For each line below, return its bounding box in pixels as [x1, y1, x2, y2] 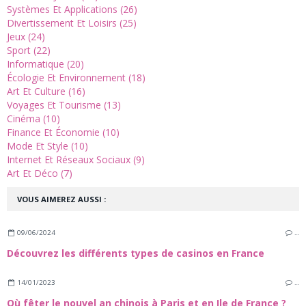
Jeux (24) [7, 30, 45, 44]
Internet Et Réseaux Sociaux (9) [7, 153, 145, 167]
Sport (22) [7, 44, 51, 57]
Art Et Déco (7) [7, 167, 72, 180]
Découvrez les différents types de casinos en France [7, 246, 264, 260]
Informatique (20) [7, 57, 84, 71]
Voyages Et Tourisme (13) [7, 98, 121, 112]
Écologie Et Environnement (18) [7, 71, 145, 85]
